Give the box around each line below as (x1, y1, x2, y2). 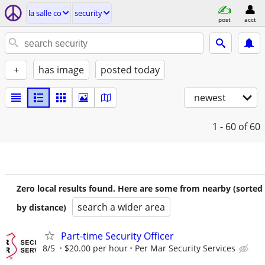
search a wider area (77, 201, 165, 214)
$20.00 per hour (64, 243, 128, 254)
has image (38, 63, 84, 76)
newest (194, 91, 226, 104)
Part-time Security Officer (61, 230, 174, 243)
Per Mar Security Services (135, 243, 235, 254)
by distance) (17, 202, 66, 213)
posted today (101, 63, 160, 76)
